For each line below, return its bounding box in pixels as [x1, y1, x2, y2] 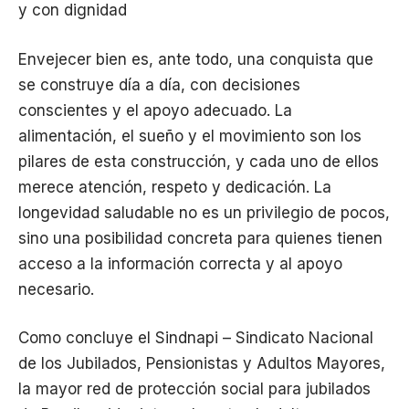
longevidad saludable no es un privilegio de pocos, [18, 203, 390, 222]
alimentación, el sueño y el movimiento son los [18, 126, 362, 145]
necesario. [18, 279, 94, 299]
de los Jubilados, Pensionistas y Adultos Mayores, [18, 354, 385, 373]
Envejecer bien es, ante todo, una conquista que [18, 49, 373, 68]
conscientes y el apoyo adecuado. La [18, 100, 292, 120]
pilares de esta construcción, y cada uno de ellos [18, 152, 379, 171]
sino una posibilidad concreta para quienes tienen [18, 228, 383, 247]
